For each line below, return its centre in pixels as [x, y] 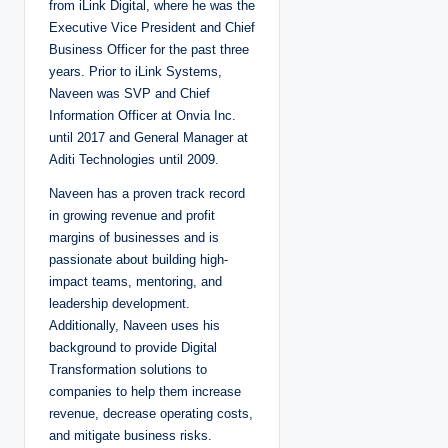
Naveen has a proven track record [147, 193]
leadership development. [119, 303]
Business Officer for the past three [149, 49]
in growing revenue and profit [132, 215]
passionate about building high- [138, 259]
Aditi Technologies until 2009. [134, 159]
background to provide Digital [133, 347]
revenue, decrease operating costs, [151, 413]
